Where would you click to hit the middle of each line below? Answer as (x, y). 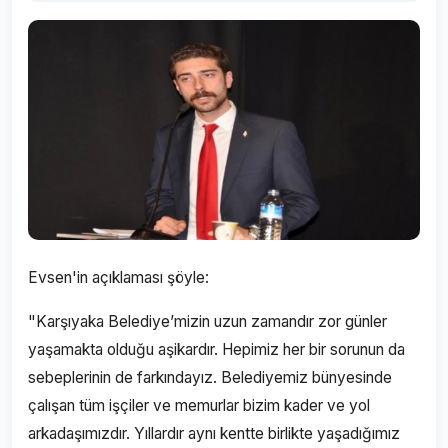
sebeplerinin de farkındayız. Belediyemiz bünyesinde (210, 377)
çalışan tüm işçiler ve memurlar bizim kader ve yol (199, 405)
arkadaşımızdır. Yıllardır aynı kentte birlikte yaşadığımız (214, 433)
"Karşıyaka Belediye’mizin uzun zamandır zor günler (207, 321)
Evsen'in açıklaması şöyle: (120, 277)
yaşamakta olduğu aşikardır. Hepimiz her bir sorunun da (216, 349)
